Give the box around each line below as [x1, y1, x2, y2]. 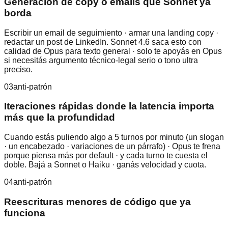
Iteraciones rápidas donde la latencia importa [4, 101, 214, 112]
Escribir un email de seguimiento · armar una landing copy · [4, 28, 218, 37]
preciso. [4, 65, 33, 74]
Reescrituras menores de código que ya [4, 196, 191, 207]
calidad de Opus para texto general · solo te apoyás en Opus [4, 46, 222, 55]
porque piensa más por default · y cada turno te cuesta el [4, 151, 208, 160]
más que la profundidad [4, 112, 115, 123]
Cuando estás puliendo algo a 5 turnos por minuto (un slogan [4, 133, 224, 142]
